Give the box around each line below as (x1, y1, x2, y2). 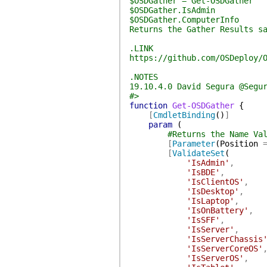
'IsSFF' (186, 215, 220, 225)
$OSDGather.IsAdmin (129, 5, 215, 15)
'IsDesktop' (186, 187, 239, 196)
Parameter (172, 139, 215, 148)
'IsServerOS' (186, 253, 244, 263)
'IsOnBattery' (186, 206, 249, 215)
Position (219, 139, 258, 148)
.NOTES (129, 72, 158, 82)
